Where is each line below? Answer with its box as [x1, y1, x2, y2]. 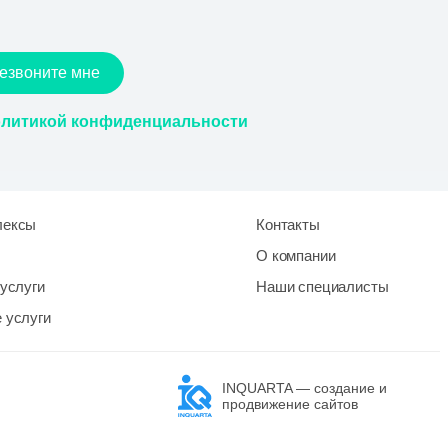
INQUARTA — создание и [221, 380, 387, 397]
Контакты [255, 216, 320, 234]
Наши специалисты [255, 278, 389, 296]
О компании [255, 247, 336, 265]
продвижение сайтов [221, 396, 358, 413]
